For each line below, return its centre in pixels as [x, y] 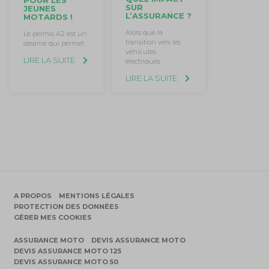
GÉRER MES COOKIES [53, 218]
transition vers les [153, 42]
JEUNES [39, 9]
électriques [143, 62]
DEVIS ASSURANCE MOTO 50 [66, 262]
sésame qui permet [53, 44]
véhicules [141, 52]
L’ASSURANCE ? [158, 16]
